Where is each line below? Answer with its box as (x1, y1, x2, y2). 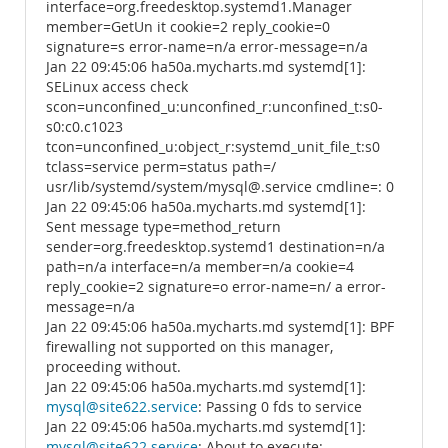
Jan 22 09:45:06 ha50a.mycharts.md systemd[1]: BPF (46, 318, 394, 336)
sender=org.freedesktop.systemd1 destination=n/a (46, 238, 385, 256)
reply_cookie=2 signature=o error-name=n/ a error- (46, 278, 386, 296)
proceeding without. (46, 358, 181, 376)
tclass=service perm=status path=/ (46, 158, 276, 176)
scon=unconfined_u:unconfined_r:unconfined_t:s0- (46, 98, 383, 116)
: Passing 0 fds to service (198, 398, 362, 416)
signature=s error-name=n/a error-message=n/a (46, 38, 368, 56)
